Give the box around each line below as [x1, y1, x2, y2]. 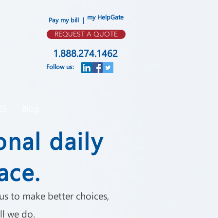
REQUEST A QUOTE [54, 30, 118, 38]
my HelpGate [87, 13, 124, 21]
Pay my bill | [48, 16, 84, 24]
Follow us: [46, 62, 74, 71]
